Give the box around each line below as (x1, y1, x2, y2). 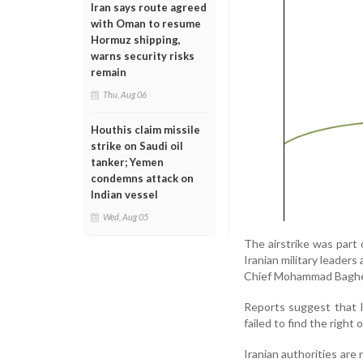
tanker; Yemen (91, 156, 164, 169)
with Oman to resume (91, 17, 201, 30)
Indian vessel (91, 188, 158, 201)
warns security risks (91, 49, 194, 62)
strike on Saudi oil (91, 139, 183, 152)
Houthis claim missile (91, 123, 200, 136)
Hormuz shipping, (91, 33, 181, 46)
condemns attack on (91, 172, 194, 185)
